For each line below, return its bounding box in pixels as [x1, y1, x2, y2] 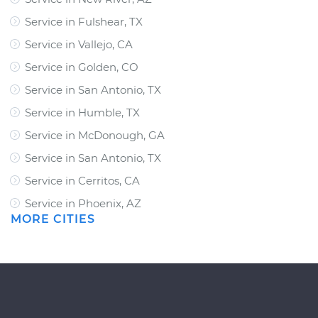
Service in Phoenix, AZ [25, 197, 141, 210]
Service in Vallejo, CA [25, 38, 133, 51]
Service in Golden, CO [25, 60, 138, 74]
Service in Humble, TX [25, 106, 140, 119]
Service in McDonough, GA [25, 128, 165, 142]
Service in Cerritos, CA [25, 174, 140, 187]
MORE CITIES [11, 212, 95, 226]
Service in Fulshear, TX [25, 15, 143, 28]
